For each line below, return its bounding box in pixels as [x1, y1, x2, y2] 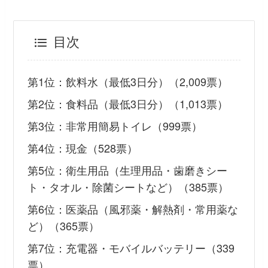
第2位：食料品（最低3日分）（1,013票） [27, 96, 228, 112]
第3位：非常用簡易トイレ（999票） [27, 118, 202, 134]
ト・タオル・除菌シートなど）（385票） [27, 179, 229, 195]
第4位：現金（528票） [27, 140, 138, 156]
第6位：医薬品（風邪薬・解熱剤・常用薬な [27, 201, 238, 217]
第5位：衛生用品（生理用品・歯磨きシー [27, 162, 227, 178]
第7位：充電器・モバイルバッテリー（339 [27, 239, 234, 255]
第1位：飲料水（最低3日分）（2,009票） [27, 74, 228, 90]
